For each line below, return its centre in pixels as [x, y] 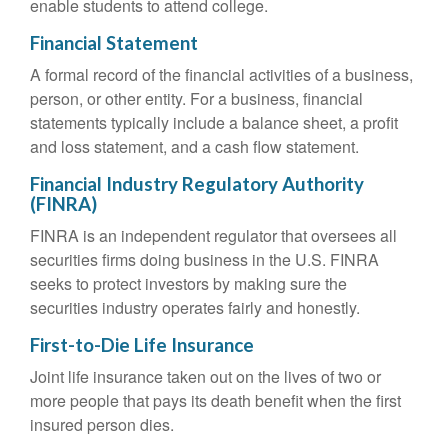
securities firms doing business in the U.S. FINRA [204, 259]
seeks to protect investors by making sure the [188, 283]
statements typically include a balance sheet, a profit [214, 122]
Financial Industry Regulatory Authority [197, 184]
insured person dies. [102, 424]
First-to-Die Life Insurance [142, 345]
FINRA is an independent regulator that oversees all [213, 235]
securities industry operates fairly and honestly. [195, 307]
